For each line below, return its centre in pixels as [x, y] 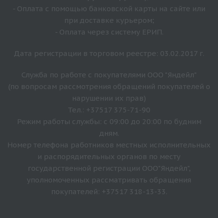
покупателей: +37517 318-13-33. [109, 191]
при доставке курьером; [109, 20]
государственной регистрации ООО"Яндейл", [109, 168]
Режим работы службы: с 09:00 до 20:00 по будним [109, 121]
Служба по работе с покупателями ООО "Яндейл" [109, 74]
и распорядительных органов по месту [109, 156]
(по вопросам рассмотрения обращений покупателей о [109, 86]
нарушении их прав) [109, 98]
